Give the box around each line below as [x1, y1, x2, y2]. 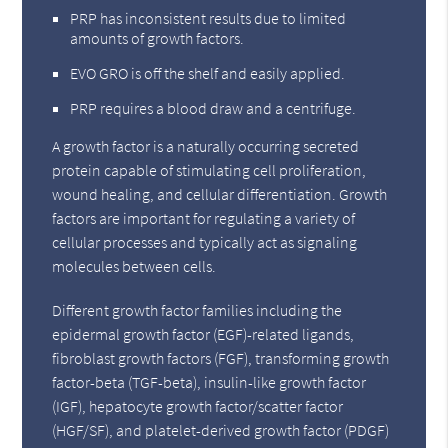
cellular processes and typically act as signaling [52, 232, 358, 253]
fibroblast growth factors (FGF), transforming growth [52, 348, 390, 369]
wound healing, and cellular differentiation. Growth [52, 184, 388, 205]
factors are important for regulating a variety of [52, 208, 356, 229]
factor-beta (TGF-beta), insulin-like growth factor [52, 372, 367, 393]
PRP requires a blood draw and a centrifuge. [70, 98, 357, 119]
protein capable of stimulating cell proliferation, [52, 160, 367, 181]
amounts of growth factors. [70, 28, 245, 49]
